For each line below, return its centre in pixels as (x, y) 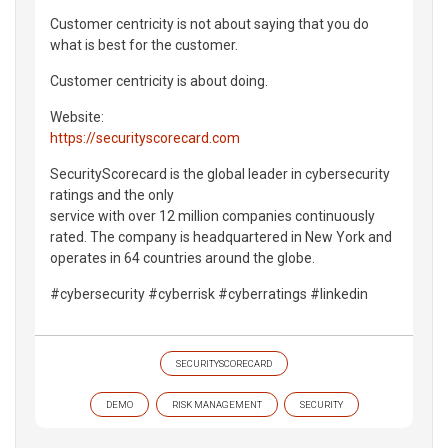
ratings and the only (112, 194)
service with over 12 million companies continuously (212, 215)
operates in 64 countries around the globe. (182, 257)
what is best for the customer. (144, 44)
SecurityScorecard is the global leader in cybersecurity (220, 173)
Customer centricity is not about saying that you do (209, 23)
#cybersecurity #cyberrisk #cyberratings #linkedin (209, 293)
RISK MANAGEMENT (216, 404)
